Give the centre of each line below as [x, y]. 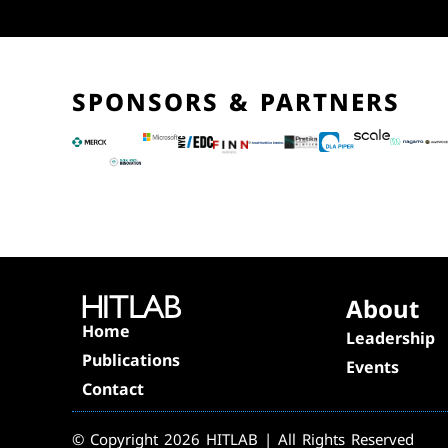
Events [372, 367]
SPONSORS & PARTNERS [236, 101]
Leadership [390, 338]
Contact [113, 388]
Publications [131, 359]
